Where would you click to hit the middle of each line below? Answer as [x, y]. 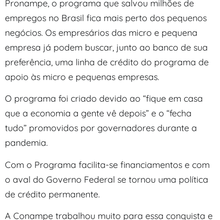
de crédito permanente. [52, 194]
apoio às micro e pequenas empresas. [82, 77]
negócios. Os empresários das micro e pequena [101, 32]
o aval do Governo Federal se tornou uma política [107, 179]
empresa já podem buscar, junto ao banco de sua [106, 47]
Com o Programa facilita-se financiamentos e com [107, 165]
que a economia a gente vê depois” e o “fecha [98, 113]
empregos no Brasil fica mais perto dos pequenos [106, 18]
